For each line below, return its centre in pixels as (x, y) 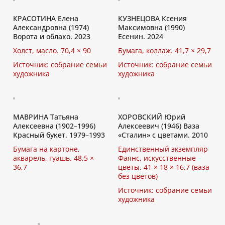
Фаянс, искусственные (157, 158)
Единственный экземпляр (163, 149)
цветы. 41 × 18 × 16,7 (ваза (164, 167)
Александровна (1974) (51, 27)
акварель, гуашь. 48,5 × (53, 158)
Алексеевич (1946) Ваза (159, 126)
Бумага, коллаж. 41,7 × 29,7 (164, 50)
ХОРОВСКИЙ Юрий (152, 117)
